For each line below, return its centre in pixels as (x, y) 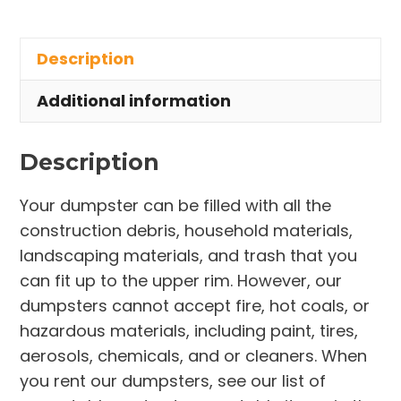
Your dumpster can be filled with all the (176, 206)
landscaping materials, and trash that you (189, 256)
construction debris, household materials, (187, 231)
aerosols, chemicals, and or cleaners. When (194, 356)
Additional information (134, 101)
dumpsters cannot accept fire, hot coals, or (195, 306)
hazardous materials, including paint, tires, (189, 331)
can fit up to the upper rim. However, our (181, 281)
